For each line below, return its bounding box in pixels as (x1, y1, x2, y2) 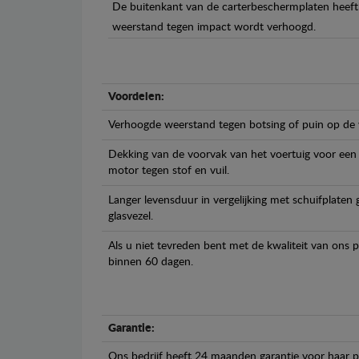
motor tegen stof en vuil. (108, 165, 229, 177)
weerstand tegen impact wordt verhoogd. (112, 22, 316, 34)
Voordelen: (108, 91, 164, 103)
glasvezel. (108, 211, 153, 223)
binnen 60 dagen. (108, 256, 193, 268)
